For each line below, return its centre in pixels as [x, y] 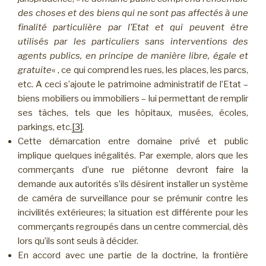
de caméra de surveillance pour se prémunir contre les [133, 198]
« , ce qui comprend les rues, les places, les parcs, [150, 70]
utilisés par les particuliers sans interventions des [133, 41]
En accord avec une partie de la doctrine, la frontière [133, 255]
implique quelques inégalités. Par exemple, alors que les [133, 155]
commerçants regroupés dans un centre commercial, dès [133, 227]
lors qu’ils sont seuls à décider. [78, 241]
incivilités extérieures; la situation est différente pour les [133, 212]
